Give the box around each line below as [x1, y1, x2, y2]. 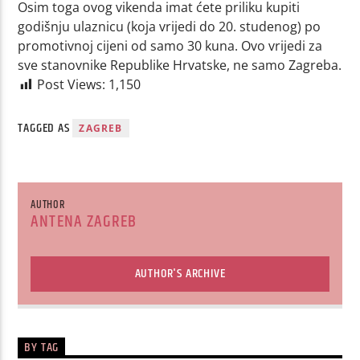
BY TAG [24, 337, 59, 358]
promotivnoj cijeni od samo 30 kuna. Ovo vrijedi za [18, 37, 323, 55]
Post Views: [37, 76, 106, 94]
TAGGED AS [18, 117, 73, 138]
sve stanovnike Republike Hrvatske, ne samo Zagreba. [18, 56, 342, 75]
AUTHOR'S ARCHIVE [134, 264, 226, 284]
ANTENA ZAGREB [31, 209, 137, 235]
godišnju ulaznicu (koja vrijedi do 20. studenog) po [18, 18, 321, 36]
